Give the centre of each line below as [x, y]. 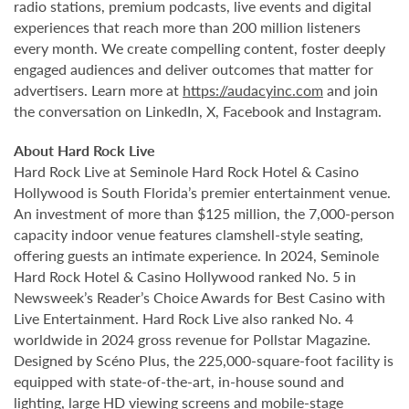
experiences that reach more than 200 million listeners [187, 26]
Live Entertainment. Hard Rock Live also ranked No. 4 [184, 318]
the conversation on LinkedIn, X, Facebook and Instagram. [198, 110]
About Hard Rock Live [84, 150]
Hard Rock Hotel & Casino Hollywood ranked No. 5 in [185, 276]
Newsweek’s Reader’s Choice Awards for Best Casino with [199, 297]
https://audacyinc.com [253, 89]
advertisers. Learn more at [98, 89]
